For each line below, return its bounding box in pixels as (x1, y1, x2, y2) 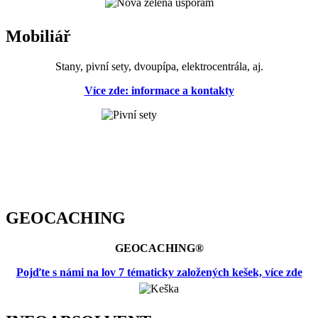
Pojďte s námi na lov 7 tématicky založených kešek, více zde (16, 265, 302, 278)
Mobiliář (6, 26, 71, 45)
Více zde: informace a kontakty (84, 84, 234, 97)
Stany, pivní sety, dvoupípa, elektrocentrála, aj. (55, 60, 263, 72)
